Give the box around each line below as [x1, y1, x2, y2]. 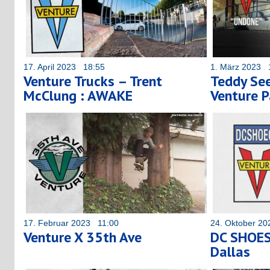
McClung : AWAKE [24, 86, 133, 105]
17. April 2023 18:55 [24, 61, 105, 72]
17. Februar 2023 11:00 [24, 218, 119, 228]
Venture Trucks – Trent [24, 71, 162, 90]
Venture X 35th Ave [24, 227, 142, 246]
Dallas [210, 242, 250, 261]
